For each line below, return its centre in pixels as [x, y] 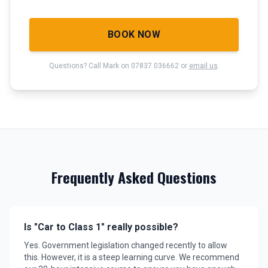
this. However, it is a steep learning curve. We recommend [132, 257]
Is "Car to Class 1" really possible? [101, 227]
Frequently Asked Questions [134, 177]
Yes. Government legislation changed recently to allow [126, 245]
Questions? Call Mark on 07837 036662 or [119, 66]
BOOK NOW [134, 34]
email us [203, 66]
